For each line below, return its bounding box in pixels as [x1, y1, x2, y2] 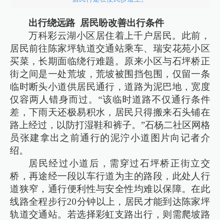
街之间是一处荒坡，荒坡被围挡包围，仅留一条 [10, 68, 210, 79]
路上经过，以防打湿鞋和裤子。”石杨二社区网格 [10, 119, 210, 130]
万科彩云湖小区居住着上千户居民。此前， [28, 30, 210, 41]
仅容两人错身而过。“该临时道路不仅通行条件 [10, 94, 210, 105]
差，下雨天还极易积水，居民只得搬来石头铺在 [10, 107, 210, 117]
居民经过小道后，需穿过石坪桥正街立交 [28, 158, 210, 168]
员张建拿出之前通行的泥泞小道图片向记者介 [10, 132, 210, 143]
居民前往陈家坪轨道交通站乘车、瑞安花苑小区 [10, 43, 210, 54]
